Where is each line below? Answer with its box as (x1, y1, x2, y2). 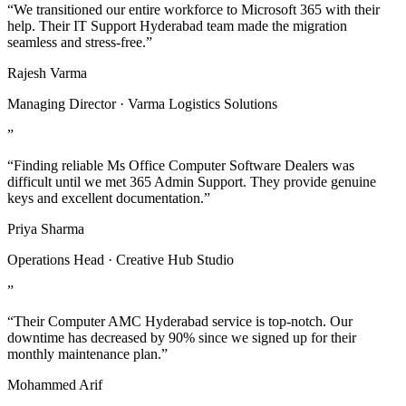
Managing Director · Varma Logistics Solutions (7, 96, 277, 112)
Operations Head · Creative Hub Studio (7, 252, 234, 268)
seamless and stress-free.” (7, 34, 152, 51)
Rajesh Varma (7, 65, 87, 82)
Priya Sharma (7, 221, 84, 237)
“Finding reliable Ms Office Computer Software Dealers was (7, 158, 354, 174)
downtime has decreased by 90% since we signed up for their (7, 330, 356, 346)
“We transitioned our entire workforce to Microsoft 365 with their (7, 2, 380, 18)
